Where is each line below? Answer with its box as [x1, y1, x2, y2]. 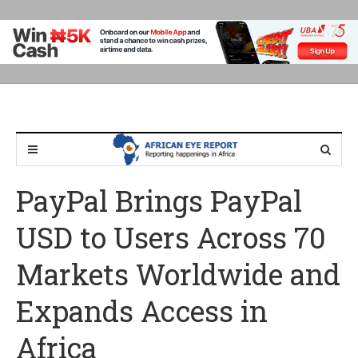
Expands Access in [16, 292, 268, 331]
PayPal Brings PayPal [16, 181, 302, 221]
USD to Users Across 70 [16, 218, 326, 257]
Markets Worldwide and [16, 255, 340, 294]
